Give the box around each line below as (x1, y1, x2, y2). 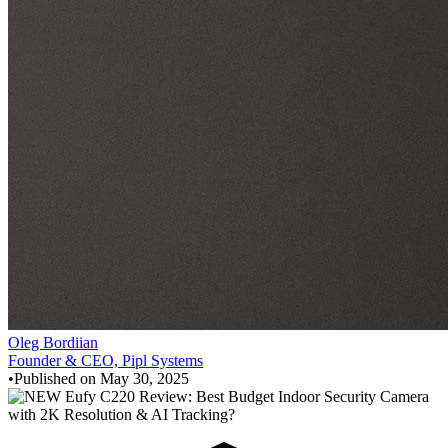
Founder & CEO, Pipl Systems (8, 351, 203, 369)
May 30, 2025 (100, 369, 189, 387)
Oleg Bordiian (8, 333, 98, 351)
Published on (14, 369, 100, 387)
